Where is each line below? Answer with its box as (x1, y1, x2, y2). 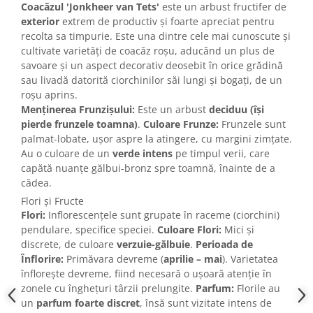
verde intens (112, 147, 173, 161)
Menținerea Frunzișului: (21, 103, 135, 117)
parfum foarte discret (36, 296, 140, 310)
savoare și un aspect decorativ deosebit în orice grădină (21, 59, 283, 73)
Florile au (234, 282, 280, 296)
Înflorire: (21, 252, 64, 266)
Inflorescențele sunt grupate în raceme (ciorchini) (45, 208, 279, 222)
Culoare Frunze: (143, 117, 219, 131)
